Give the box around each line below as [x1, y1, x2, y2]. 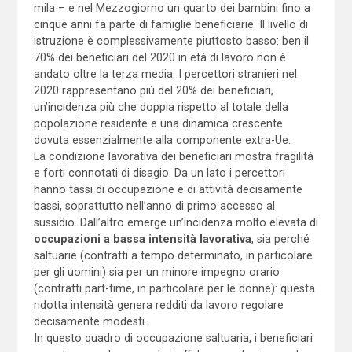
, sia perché [251, 232, 310, 245]
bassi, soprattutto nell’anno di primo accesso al [33, 199, 275, 212]
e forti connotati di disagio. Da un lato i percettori [33, 166, 285, 179]
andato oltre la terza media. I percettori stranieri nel [33, 67, 297, 80]
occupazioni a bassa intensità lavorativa [33, 232, 251, 245]
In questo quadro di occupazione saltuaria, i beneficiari [33, 331, 313, 344]
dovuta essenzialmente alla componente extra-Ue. [33, 133, 291, 146]
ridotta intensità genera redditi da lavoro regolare [33, 298, 284, 311]
